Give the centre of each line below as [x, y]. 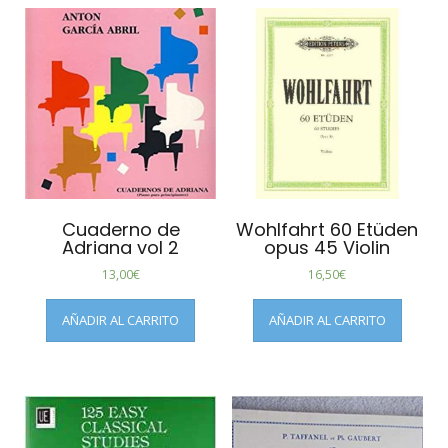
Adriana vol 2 [121, 247]
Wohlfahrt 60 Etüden [327, 229]
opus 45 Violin [327, 247]
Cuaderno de [120, 229]
